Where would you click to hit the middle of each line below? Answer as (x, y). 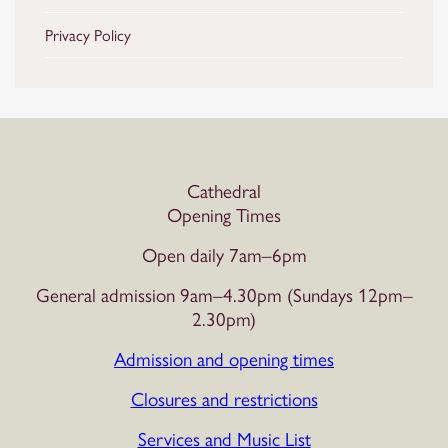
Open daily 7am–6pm (224, 254)
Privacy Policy (88, 34)
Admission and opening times (224, 358)
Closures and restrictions (224, 398)
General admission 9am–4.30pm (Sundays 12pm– (224, 294)
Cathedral (224, 190)
